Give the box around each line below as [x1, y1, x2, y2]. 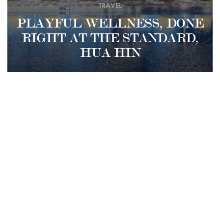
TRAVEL [98, 1, 122, 9]
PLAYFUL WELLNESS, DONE [16, 17, 204, 30]
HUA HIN [80, 46, 140, 60]
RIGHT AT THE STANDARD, [21, 31, 199, 45]
